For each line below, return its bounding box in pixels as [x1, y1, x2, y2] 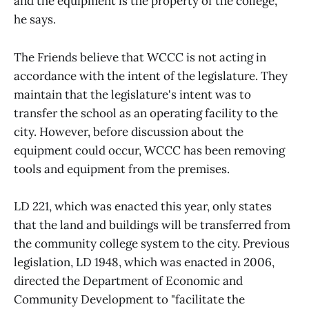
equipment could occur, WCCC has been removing [14, 142, 285, 158]
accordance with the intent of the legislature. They [14, 68, 288, 83]
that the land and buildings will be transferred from [14, 217, 290, 232]
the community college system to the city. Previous [14, 235, 290, 251]
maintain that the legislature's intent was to [14, 86, 251, 102]
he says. [14, 12, 56, 28]
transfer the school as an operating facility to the [14, 105, 278, 121]
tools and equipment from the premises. [14, 161, 230, 177]
